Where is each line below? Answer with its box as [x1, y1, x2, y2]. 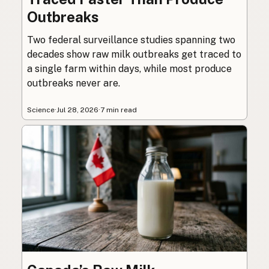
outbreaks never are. [27, 77, 120, 89]
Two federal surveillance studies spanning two [27, 34, 235, 46]
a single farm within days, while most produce [27, 62, 232, 74]
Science [27, 105, 55, 114]
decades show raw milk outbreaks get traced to [27, 48, 241, 60]
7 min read [100, 105, 137, 114]
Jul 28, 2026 [56, 105, 98, 114]
